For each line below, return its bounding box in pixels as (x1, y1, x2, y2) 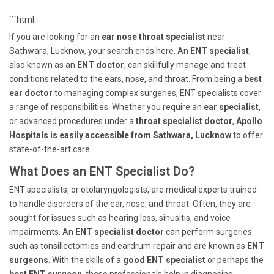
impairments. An (9, 227, 75, 237)
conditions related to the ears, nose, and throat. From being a (9, 74, 244, 84)
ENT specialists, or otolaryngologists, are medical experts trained (9, 185, 257, 194)
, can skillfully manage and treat (124, 60, 246, 70)
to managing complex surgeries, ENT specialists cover (53, 88, 261, 98)
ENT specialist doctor (75, 227, 164, 237)
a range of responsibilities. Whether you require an (9, 102, 204, 112)
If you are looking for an (9, 32, 102, 42)
